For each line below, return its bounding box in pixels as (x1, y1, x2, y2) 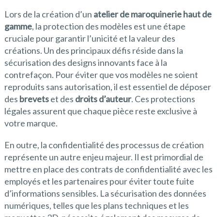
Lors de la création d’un (4, 9, 93, 20)
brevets (19, 93, 49, 105)
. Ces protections (131, 93, 195, 105)
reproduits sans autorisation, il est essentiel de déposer (4, 81, 211, 93)
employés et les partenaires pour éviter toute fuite (4, 176, 194, 187)
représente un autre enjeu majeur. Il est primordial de (4, 152, 203, 163)
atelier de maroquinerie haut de (93, 9, 212, 20)
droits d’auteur (75, 93, 131, 105)
